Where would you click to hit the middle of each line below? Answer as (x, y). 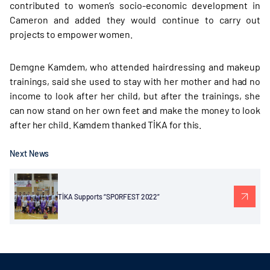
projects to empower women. (71, 34)
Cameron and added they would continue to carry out (135, 20)
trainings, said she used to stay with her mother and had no (135, 81)
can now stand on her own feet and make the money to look (135, 110)
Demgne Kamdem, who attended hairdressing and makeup (135, 67)
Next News (30, 153)
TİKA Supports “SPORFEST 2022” (109, 196)
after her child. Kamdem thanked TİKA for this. (106, 124)
